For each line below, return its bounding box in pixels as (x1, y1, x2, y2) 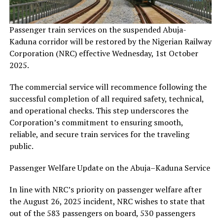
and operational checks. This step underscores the (9, 105, 188, 116)
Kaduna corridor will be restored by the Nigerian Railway (9, 36, 212, 47)
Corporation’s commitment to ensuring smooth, (9, 116, 183, 128)
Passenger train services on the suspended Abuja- (9, 24, 186, 35)
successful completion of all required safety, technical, (9, 93, 204, 104)
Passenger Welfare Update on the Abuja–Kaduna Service (9, 162, 210, 173)
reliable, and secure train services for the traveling (9, 128, 189, 140)
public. (9, 140, 34, 151)
